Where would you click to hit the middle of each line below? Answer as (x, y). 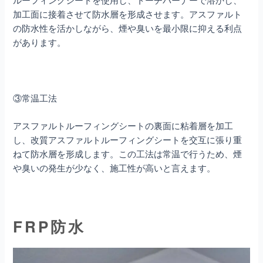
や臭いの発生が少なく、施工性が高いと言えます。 (114, 167)
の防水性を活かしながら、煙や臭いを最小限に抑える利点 (128, 28)
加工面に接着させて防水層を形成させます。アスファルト (128, 14)
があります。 (40, 42)
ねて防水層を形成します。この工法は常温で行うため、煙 (128, 153)
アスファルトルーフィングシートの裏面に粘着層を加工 (123, 125)
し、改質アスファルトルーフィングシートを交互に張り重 (128, 139)
